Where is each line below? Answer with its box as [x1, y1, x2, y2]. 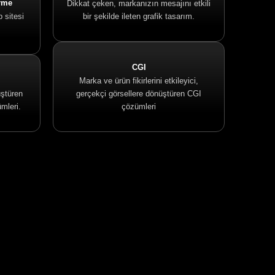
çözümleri [122, 102, 156, 111]
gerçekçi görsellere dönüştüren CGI [76, 89, 201, 98]
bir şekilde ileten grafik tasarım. [83, 12, 195, 21]
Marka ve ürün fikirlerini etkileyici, [79, 76, 198, 85]
